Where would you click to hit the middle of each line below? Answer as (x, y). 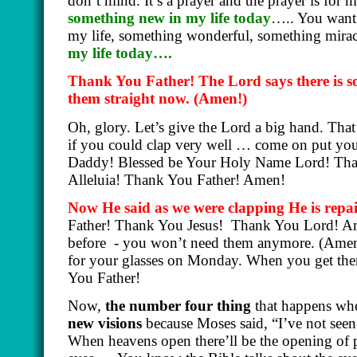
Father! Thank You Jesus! (145, 226)
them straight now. (131, 99)
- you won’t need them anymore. (216, 243)
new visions (105, 324)
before (87, 243)
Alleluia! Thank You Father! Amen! (178, 179)
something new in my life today (169, 18)
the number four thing (178, 306)
